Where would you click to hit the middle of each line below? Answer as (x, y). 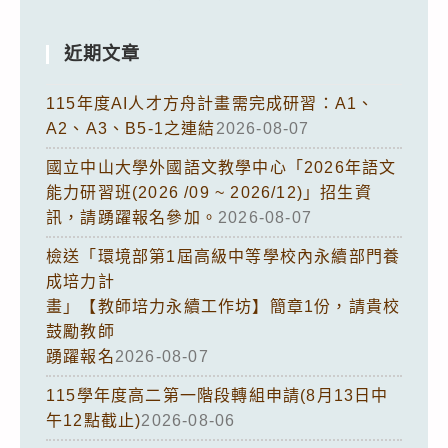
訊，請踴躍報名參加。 (132, 217)
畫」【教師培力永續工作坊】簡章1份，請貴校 (223, 306)
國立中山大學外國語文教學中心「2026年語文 (221, 167)
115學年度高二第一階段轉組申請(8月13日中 (217, 395)
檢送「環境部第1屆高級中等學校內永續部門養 (223, 256)
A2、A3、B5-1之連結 (131, 128)
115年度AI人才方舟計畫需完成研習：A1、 (210, 103)
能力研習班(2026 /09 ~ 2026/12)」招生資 (209, 192)
